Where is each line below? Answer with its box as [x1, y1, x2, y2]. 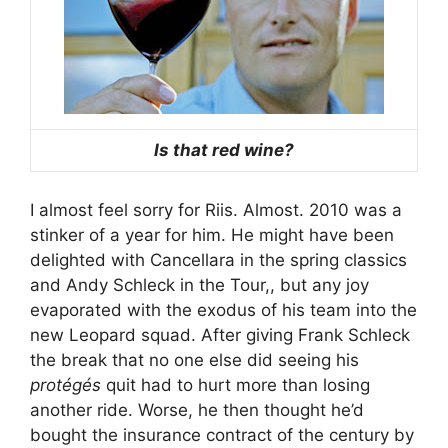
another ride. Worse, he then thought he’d [30, 399, 364, 420]
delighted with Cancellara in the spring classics [30, 249, 407, 270]
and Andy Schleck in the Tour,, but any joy [30, 274, 369, 295]
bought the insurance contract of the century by [30, 424, 414, 445]
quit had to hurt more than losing [106, 374, 370, 395]
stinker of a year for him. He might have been [30, 224, 394, 245]
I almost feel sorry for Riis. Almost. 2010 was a [30, 199, 402, 220]
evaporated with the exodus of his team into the [30, 299, 417, 320]
